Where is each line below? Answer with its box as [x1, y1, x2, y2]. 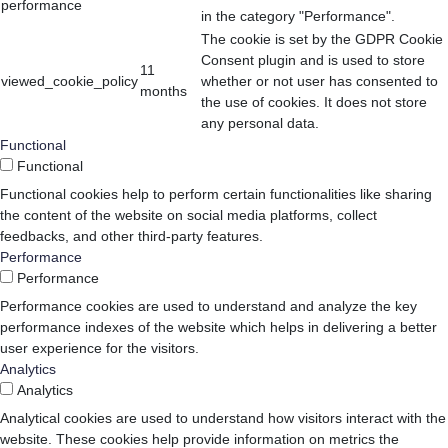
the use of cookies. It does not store [201, 94, 427, 111]
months [140, 83, 187, 100]
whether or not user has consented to [201, 73, 438, 90]
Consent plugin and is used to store [201, 52, 425, 69]
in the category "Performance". [201, 8, 395, 25]
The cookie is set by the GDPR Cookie [201, 31, 443, 48]
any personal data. [201, 115, 319, 132]
